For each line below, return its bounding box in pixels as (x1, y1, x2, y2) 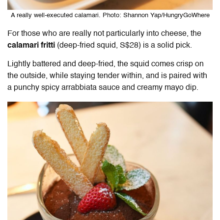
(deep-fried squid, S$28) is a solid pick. (55, 42, 192, 50)
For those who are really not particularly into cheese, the (7, 30, 201, 38)
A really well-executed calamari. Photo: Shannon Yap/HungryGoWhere (10, 12, 210, 19)
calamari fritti (7, 42, 55, 50)
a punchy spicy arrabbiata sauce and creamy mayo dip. (7, 84, 198, 92)
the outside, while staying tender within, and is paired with (7, 72, 207, 81)
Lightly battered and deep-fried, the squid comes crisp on (7, 60, 204, 69)
